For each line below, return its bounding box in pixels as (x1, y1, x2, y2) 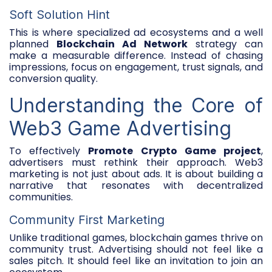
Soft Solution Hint (9, 7, 110, 22)
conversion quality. (9, 71, 98, 86)
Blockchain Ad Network (56, 36, 188, 51)
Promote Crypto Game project (88, 143, 262, 158)
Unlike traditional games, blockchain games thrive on (9, 230, 263, 245)
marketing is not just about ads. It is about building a (9, 166, 263, 181)
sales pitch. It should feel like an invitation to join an (9, 253, 263, 268)
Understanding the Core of (9, 93, 263, 117)
